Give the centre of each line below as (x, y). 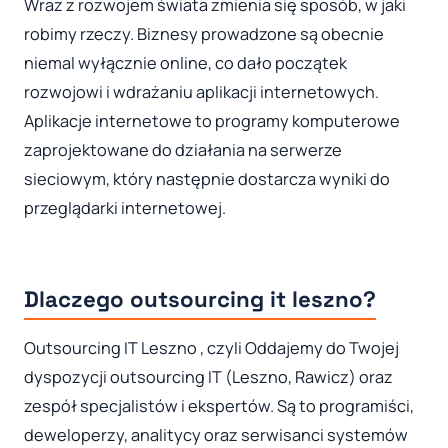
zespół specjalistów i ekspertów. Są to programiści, (219, 405)
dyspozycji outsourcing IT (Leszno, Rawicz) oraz (208, 376)
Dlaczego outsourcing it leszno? (200, 299)
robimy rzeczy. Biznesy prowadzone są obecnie (204, 33)
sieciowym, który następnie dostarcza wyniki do (207, 178)
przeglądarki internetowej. (125, 207)
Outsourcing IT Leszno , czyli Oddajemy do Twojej (211, 347)
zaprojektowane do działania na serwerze (183, 149)
